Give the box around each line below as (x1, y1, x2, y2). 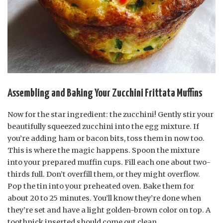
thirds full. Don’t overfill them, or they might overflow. (7, 170, 200, 179)
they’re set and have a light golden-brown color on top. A (7, 206, 211, 215)
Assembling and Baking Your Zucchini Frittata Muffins (7, 88, 202, 100)
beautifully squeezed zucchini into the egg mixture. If (7, 122, 199, 131)
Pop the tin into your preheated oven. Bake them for (7, 182, 194, 191)
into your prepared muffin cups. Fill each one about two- (7, 158, 211, 167)
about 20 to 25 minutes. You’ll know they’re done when (7, 194, 201, 203)
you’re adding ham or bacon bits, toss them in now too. (7, 134, 205, 143)
